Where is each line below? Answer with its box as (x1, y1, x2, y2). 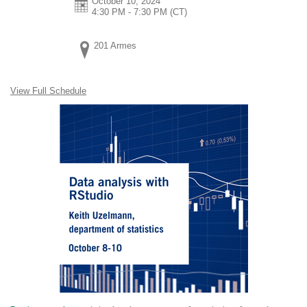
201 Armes (94, 40, 137, 51)
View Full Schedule (10, 85, 86, 96)
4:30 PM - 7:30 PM (92, 6, 168, 17)
